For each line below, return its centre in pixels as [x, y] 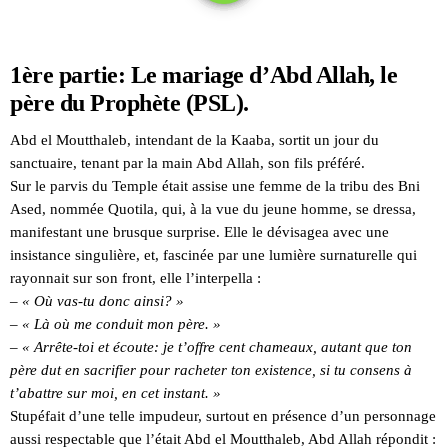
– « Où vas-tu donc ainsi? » [97, 300]
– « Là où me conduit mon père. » [115, 323]
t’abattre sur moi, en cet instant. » [115, 392]
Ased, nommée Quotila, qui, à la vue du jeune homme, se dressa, [213, 208]
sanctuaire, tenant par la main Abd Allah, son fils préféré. [187, 162]
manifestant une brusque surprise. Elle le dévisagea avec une [199, 231]
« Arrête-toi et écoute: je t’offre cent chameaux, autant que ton [217, 346]
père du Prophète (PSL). [129, 102]
